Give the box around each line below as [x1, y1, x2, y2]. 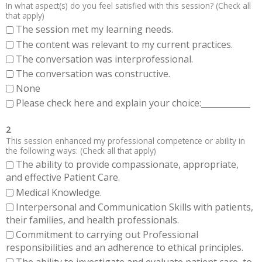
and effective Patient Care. [6, 171, 120, 184]
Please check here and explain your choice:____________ [16, 96, 250, 110]
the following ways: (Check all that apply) [6, 145, 156, 157]
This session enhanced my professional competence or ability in [6, 135, 245, 147]
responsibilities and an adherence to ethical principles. [6, 241, 243, 254]
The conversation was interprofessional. [16, 52, 193, 65]
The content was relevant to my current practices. [16, 37, 233, 51]
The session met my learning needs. [16, 23, 173, 36]
